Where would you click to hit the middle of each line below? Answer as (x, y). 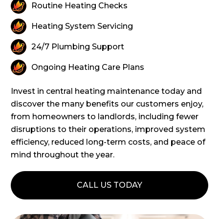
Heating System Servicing (82, 26)
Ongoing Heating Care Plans (88, 67)
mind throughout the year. (64, 155)
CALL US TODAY (109, 185)
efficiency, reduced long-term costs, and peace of (108, 142)
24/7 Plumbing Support (78, 47)
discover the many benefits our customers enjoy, (107, 104)
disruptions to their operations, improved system (108, 130)
